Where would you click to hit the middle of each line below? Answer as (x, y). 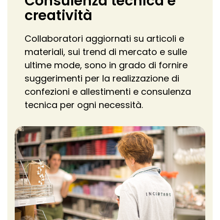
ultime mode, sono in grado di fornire (106, 65)
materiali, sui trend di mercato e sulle (106, 52)
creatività (58, 16)
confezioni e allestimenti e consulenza (108, 92)
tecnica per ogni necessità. (84, 105)
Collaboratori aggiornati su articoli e (104, 39)
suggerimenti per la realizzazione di (102, 79)
